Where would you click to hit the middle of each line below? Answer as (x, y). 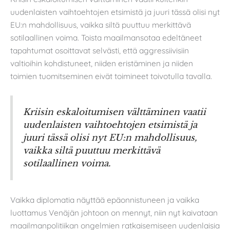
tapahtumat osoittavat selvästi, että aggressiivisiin (100, 50)
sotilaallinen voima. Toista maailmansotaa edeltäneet (106, 37)
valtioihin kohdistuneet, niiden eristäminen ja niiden (102, 63)
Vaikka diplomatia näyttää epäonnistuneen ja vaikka (105, 199)
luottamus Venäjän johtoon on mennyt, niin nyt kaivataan (114, 212)
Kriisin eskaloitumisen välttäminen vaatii (114, 112)
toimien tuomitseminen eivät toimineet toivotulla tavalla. (111, 76)
